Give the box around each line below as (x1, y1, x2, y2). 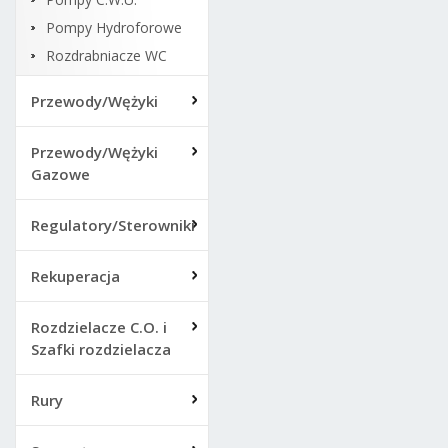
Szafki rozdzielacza (31, 339, 171, 359)
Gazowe (31, 164, 90, 184)
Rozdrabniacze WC (46, 46, 167, 65)
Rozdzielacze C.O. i (31, 317, 167, 337)
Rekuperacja (31, 266, 120, 286)
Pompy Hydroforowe (46, 18, 182, 37)
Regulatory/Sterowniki (31, 215, 195, 235)
